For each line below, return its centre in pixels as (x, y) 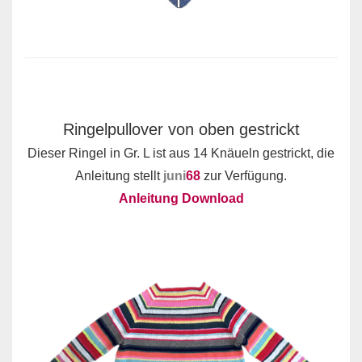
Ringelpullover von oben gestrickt (181, 130)
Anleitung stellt (119, 176)
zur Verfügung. (245, 176)
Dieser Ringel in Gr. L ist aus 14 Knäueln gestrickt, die (181, 154)
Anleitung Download (181, 199)
